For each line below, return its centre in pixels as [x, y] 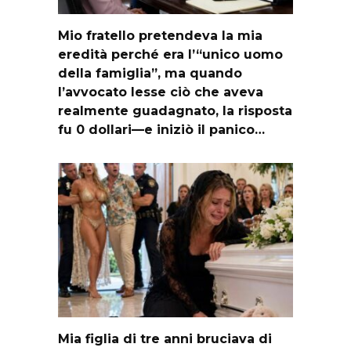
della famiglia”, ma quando [150, 74]
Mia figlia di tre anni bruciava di [165, 339]
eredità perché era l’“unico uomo [170, 55]
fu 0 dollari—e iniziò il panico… [161, 130]
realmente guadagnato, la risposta [175, 111]
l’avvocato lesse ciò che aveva [161, 92]
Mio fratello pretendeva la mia [160, 36]
